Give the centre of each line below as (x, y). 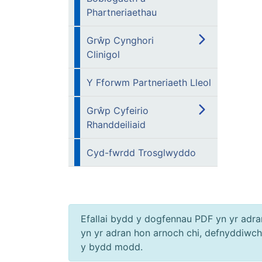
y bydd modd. (112, 247)
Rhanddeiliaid (116, 125)
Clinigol (103, 54)
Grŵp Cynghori (120, 40)
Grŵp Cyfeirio (118, 111)
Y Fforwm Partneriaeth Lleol (149, 82)
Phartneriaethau (122, 12)
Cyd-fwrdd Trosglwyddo (141, 153)
